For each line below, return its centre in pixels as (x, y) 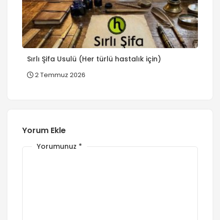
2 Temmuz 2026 (59, 75)
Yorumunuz (58, 147)
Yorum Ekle (44, 131)
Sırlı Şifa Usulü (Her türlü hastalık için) (94, 59)
